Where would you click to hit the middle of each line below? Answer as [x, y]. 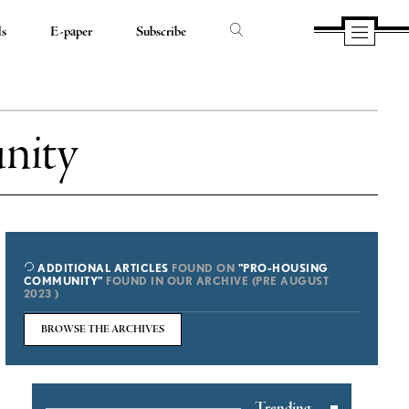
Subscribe [162, 32]
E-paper [72, 32]
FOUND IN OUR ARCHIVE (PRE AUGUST [216, 281]
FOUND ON [203, 268]
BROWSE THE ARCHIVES [102, 330]
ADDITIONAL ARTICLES [101, 268]
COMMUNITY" [63, 281]
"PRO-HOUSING [283, 268]
